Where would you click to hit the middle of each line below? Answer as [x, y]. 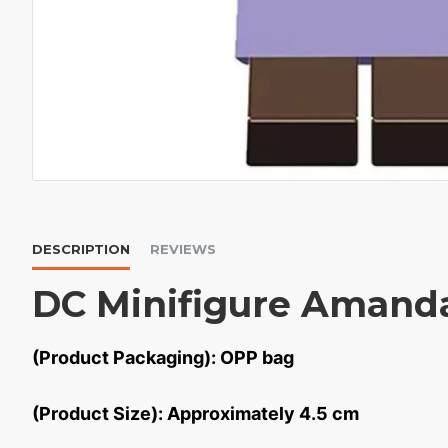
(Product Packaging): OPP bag [163, 357]
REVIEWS [183, 249]
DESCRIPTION [81, 249]
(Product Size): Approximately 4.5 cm [195, 413]
